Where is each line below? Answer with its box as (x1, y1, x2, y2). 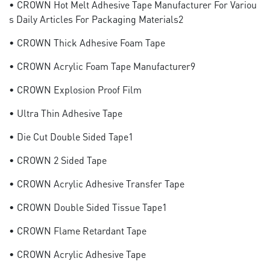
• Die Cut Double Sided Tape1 (9, 130, 133, 143)
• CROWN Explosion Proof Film (9, 83, 142, 96)
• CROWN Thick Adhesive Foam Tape (9, 36, 165, 49)
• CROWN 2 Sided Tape (9, 154, 107, 166)
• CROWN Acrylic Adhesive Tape (9, 248, 146, 260)
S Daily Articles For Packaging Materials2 (9, 13, 183, 25)
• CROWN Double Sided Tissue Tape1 (9, 201, 167, 213)
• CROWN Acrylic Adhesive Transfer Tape (9, 177, 184, 190)
